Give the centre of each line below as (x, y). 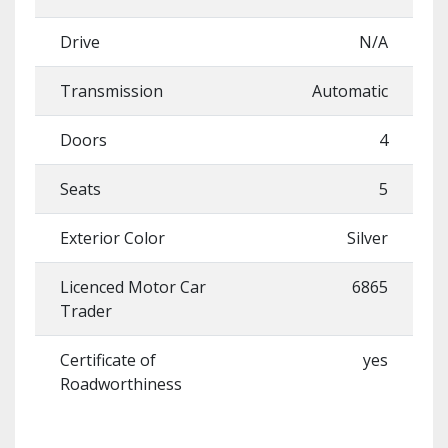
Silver (367, 238)
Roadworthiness (121, 384)
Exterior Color (112, 238)
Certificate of (108, 360)
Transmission (111, 91)
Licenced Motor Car (133, 287)
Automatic (350, 91)
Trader (86, 311)
